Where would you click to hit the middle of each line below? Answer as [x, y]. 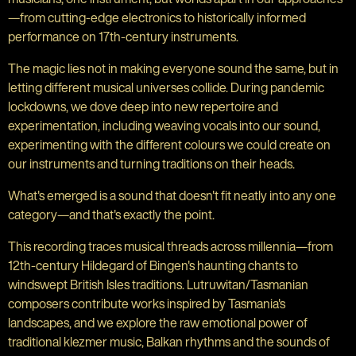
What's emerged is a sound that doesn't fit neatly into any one [172, 195]
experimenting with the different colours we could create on [169, 145]
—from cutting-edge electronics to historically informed [157, 17]
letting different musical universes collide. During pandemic [166, 87]
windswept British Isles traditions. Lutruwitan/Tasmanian [158, 284]
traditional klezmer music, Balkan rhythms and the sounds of [169, 342]
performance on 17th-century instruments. [123, 37]
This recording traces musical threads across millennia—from [170, 246]
